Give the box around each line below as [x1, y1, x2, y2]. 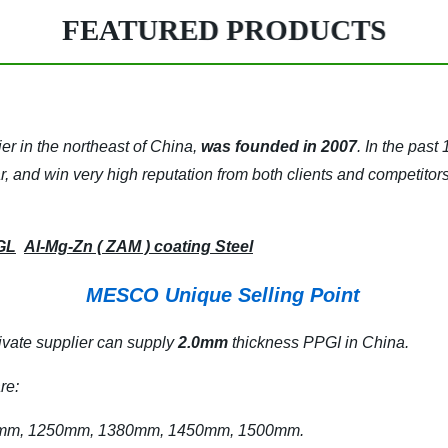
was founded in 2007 [201, 138, 357, 155]
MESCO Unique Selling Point [86, 284, 366, 306]
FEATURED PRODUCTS [62, 14, 387, 46]
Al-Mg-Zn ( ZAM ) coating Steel [24, 238, 253, 255]
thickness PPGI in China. [228, 334, 409, 351]
